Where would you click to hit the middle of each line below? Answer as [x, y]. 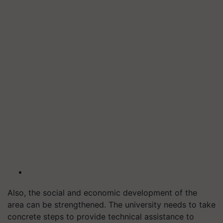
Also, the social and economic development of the [102, 193]
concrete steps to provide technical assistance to [101, 217]
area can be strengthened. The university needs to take [111, 205]
